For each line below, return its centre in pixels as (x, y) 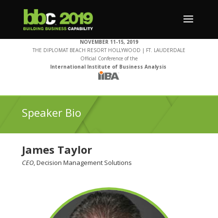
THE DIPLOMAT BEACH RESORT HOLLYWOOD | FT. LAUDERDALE (109, 50)
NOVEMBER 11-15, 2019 (109, 42)
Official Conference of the (109, 58)
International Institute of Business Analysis (108, 67)
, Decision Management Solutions (82, 162)
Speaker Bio (51, 112)
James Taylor (57, 149)
